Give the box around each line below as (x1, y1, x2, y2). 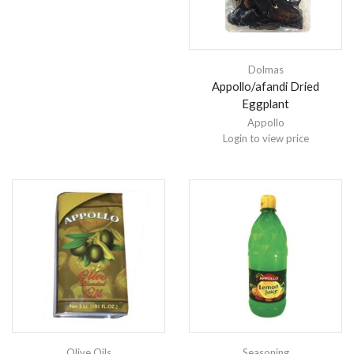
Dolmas (247, 62, 284, 76)
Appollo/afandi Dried (212, 78, 319, 93)
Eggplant (242, 96, 289, 111)
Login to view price (222, 131, 309, 145)
